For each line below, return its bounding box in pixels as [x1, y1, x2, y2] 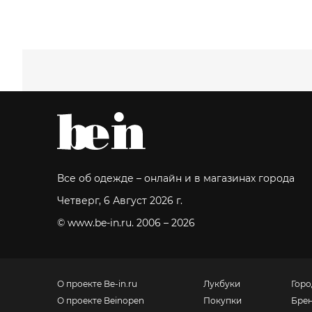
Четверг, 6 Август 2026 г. [57, 194, 182, 207]
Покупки [203, 295, 242, 306]
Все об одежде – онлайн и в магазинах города [57, 172, 295, 185]
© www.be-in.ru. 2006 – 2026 [57, 217, 195, 229]
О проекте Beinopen [57, 295, 144, 306]
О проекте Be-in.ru [57, 279, 137, 289]
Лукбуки [203, 279, 240, 289]
